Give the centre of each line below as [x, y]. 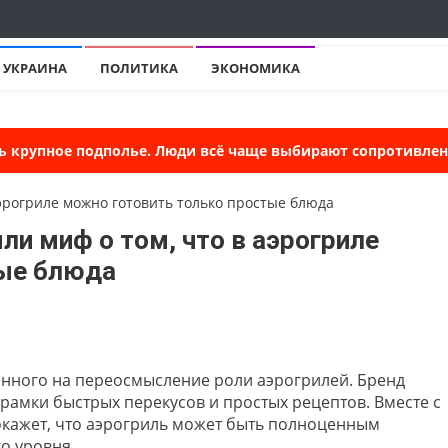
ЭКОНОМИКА [255, 68]
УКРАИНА [35, 68]
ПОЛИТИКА [139, 68]
